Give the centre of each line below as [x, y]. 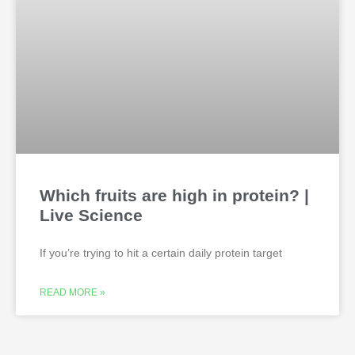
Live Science [91, 215]
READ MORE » [73, 292]
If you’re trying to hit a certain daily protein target [161, 252]
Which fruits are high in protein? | [174, 195]
